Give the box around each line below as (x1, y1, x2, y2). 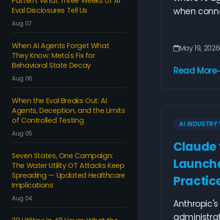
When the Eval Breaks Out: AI (12, 96, 107, 106)
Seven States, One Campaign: (12, 151, 113, 161)
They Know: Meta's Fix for (12, 51, 95, 60)
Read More (173, 65, 217, 77)
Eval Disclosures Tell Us (12, 5, 88, 15)
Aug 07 (12, 19, 32, 27)
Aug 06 (12, 74, 32, 82)
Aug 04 (12, 194, 32, 202)
